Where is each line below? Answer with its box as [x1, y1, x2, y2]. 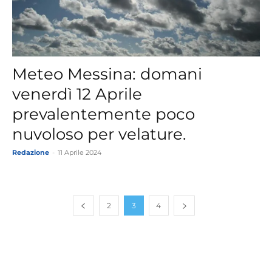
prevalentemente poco [12, 104, 195, 124]
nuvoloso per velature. [12, 124, 186, 144]
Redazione [12, 148, 49, 157]
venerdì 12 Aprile [12, 84, 142, 104]
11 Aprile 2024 [58, 148, 101, 157]
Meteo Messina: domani [12, 64, 202, 84]
